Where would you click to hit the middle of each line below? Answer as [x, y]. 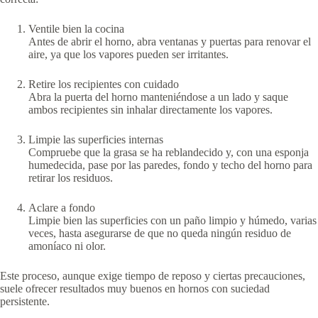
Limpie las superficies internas [96, 140]
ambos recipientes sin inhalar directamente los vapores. [150, 110]
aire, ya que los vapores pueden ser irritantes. [128, 55]
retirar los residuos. [71, 178]
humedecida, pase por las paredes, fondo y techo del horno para [170, 165]
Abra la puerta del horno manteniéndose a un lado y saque [158, 97]
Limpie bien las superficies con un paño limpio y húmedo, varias [172, 221]
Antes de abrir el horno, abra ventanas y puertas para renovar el [170, 42]
